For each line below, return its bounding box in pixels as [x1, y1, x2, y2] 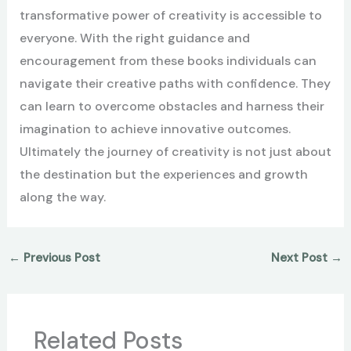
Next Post [271, 250, 331, 266]
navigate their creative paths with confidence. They [19, 75, 331, 92]
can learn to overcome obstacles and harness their [19, 98, 324, 115]
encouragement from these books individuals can [19, 52, 317, 70]
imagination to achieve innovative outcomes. [19, 121, 291, 138]
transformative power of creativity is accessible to [19, 7, 322, 24]
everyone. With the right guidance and [19, 30, 250, 47]
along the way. [19, 189, 106, 206]
